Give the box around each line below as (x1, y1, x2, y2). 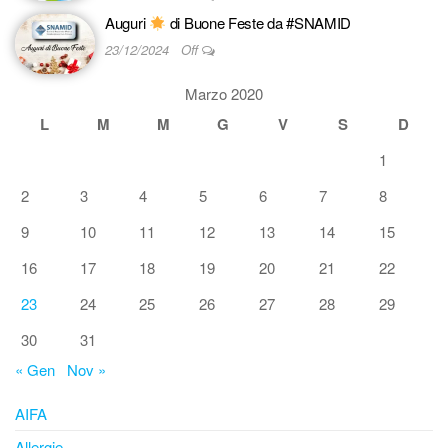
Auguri (105, 12, 149, 33)
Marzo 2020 (185, 83, 263, 104)
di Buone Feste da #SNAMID (166, 12, 352, 33)
